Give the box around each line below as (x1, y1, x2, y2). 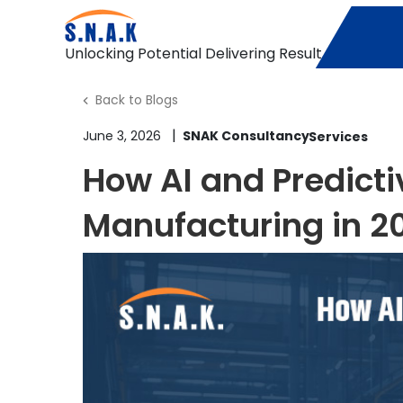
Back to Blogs (95, 90, 178, 109)
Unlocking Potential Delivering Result (65, 42, 322, 64)
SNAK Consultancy (183, 126, 309, 145)
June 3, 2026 (83, 126, 165, 145)
